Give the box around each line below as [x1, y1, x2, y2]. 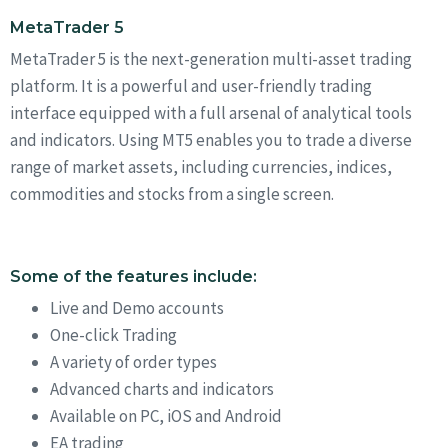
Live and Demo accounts [50, 296, 224, 319]
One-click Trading [50, 323, 177, 346]
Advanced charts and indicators [50, 377, 274, 400]
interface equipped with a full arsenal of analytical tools [10, 101, 412, 124]
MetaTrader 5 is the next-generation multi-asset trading [10, 47, 412, 70]
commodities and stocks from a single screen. [10, 182, 334, 205]
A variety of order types [50, 350, 217, 373]
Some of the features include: [10, 266, 257, 286]
